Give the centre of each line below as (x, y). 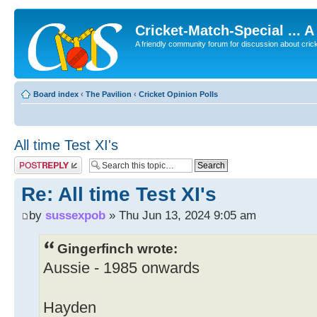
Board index (56, 94)
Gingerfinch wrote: (117, 249)
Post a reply (35, 161)
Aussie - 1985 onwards (121, 269)
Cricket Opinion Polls (178, 94)
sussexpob (75, 215)
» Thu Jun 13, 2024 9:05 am (181, 215)
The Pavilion (109, 94)
